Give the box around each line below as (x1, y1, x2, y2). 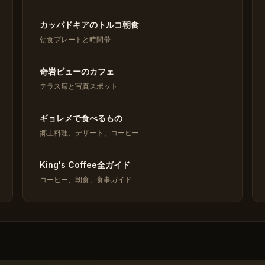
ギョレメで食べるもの (39, 113, 122, 123)
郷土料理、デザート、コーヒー (39, 128, 139, 137)
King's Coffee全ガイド (39, 160, 130, 170)
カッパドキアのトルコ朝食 (39, 20, 139, 30)
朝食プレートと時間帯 (39, 35, 111, 44)
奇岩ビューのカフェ (39, 66, 114, 76)
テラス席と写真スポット (39, 82, 118, 91)
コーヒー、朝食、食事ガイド (39, 175, 132, 184)
